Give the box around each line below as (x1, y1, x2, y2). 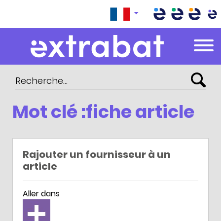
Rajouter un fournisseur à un (23, 147, 171, 161)
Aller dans (23, 188, 60, 199)
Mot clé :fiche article (12, 99, 194, 124)
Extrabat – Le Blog (30, 33, 98, 45)
